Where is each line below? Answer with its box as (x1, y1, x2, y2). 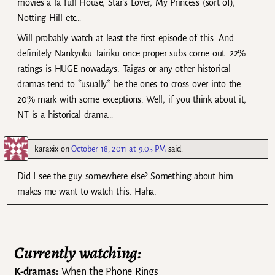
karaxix (34, 144, 58, 154)
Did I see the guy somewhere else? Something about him (17, 171, 233, 182)
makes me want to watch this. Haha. (17, 187, 157, 197)
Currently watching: (14, 242, 141, 265)
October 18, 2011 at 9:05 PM (71, 144, 166, 154)
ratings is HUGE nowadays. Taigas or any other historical (17, 64, 231, 74)
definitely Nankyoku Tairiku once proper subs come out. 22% (17, 48, 246, 59)
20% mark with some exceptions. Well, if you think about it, (17, 95, 246, 105)
